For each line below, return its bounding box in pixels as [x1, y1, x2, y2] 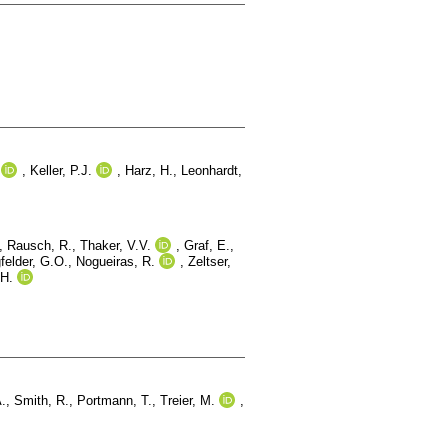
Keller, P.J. [30, 162, 92, 178]
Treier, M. [160, 392, 215, 408]
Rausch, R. [7, 237, 72, 253]
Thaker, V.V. [80, 237, 151, 253]
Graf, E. [184, 237, 230, 253]
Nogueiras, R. [76, 253, 155, 269]
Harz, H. [125, 162, 173, 178]
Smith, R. [14, 392, 69, 408]
